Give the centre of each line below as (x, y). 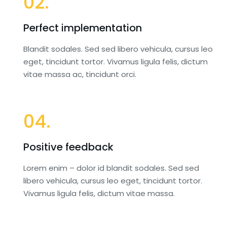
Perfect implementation (83, 28)
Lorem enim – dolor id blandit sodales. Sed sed (111, 168)
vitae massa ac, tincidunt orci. (80, 74)
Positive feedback (69, 147)
